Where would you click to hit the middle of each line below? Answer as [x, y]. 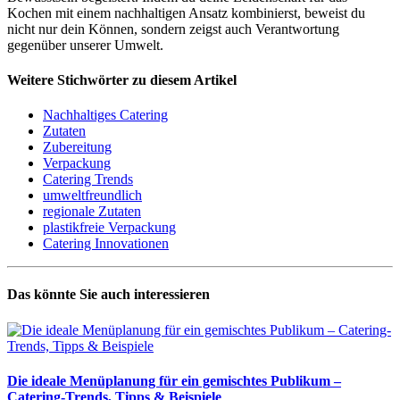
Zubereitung [77, 147]
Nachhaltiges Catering [105, 115]
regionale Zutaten [92, 212]
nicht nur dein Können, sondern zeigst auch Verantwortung [173, 29]
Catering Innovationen [106, 244]
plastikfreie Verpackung [109, 228]
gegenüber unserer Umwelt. [85, 45]
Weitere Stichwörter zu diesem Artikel [122, 79]
